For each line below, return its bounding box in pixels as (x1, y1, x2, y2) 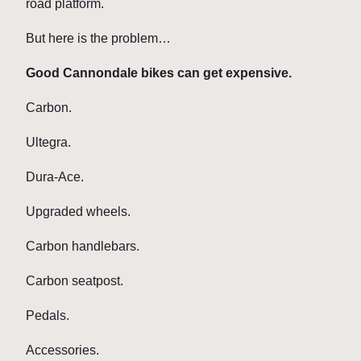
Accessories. (26, 343, 99, 358)
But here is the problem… (26, 31, 171, 46)
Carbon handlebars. (26, 239, 139, 254)
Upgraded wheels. (26, 205, 131, 219)
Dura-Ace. (26, 170, 84, 185)
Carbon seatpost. (26, 274, 123, 288)
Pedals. (26, 309, 69, 323)
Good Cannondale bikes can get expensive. (26, 66, 292, 81)
